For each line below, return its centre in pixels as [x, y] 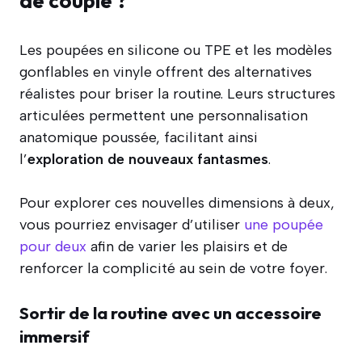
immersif [55, 336]
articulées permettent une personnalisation [164, 115]
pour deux [53, 246]
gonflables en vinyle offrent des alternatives [166, 72]
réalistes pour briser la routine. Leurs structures [177, 93]
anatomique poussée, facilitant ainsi [139, 137]
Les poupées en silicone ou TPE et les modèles [176, 50]
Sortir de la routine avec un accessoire [170, 312]
